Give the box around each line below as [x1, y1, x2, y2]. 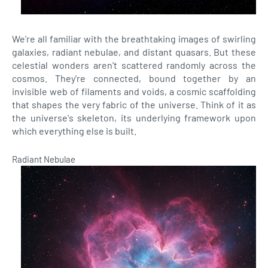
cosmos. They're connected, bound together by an [12, 72, 256, 84]
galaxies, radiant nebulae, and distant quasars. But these [12, 46, 256, 57]
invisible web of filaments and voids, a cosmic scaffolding [12, 86, 256, 97]
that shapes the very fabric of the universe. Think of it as [12, 99, 256, 110]
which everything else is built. [12, 125, 136, 136]
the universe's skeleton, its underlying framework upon [12, 112, 256, 123]
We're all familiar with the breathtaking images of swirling [12, 33, 256, 44]
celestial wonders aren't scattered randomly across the [12, 59, 256, 71]
